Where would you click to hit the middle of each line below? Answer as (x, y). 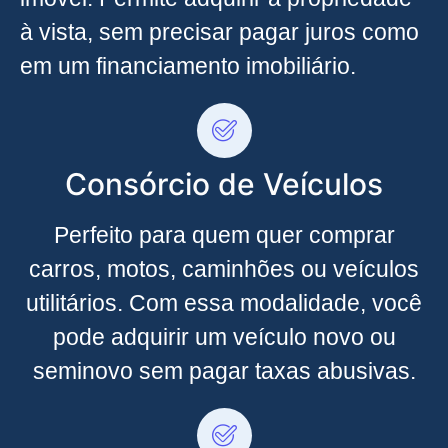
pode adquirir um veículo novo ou (224, 337)
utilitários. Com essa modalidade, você (224, 303)
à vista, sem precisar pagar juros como (219, 32)
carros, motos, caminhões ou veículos (224, 269)
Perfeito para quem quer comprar (224, 235)
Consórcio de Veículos (224, 184)
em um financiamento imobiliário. (188, 66)
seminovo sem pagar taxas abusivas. (224, 371)
